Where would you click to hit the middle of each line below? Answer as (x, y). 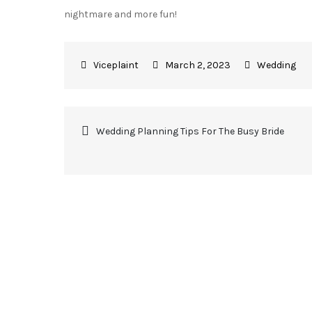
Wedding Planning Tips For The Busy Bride (190, 131)
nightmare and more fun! (120, 14)
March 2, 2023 (198, 65)
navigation (152, 176)
